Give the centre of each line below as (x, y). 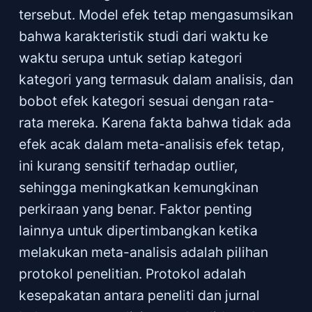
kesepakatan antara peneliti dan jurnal (139, 295)
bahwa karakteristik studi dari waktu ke (143, 36)
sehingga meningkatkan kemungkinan (138, 187)
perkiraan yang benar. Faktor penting (135, 209)
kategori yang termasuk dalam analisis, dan (156, 79)
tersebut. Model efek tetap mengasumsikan (156, 14)
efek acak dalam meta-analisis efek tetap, (151, 144)
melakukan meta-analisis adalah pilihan (143, 252)
